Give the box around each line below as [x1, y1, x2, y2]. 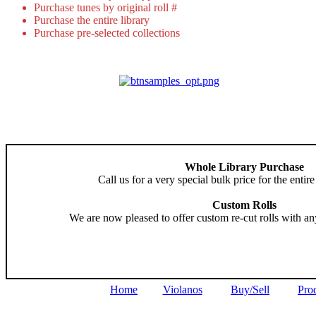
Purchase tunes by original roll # [34, 1, 177, 14]
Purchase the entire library [34, 14, 150, 27]
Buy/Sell [231, 284, 269, 296]
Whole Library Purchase [184, 161, 304, 174]
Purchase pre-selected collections [34, 27, 180, 39]
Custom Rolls [212, 199, 276, 212]
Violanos [162, 284, 202, 296]
